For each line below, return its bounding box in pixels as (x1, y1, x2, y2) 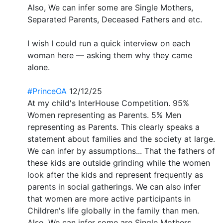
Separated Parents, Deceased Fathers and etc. (27, 14, 202, 24)
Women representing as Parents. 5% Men (27, 110, 181, 120)
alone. (27, 62, 50, 72)
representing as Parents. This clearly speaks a (27, 121, 200, 132)
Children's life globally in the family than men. (27, 205, 199, 216)
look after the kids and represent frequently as (27, 169, 203, 180)
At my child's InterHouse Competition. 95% (27, 98, 189, 108)
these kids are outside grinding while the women (27, 157, 210, 168)
